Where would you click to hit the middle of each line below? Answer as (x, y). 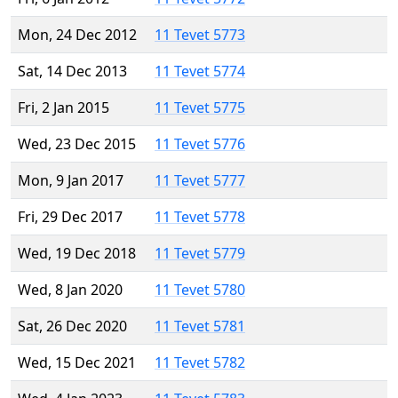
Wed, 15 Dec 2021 (77, 363)
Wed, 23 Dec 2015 (77, 144)
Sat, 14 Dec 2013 (72, 72)
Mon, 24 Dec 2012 (77, 35)
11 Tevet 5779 (200, 254)
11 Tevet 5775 (200, 108)
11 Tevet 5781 (200, 326)
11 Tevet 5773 (200, 35)
